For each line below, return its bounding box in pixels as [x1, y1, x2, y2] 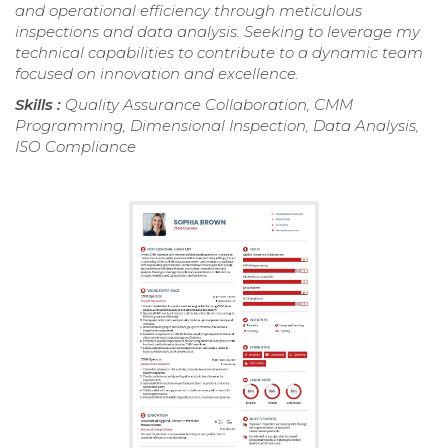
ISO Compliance [15, 136, 136, 156]
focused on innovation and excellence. [15, 63, 299, 83]
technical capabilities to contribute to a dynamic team [15, 42, 423, 62]
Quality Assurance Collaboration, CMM [65, 94, 353, 114]
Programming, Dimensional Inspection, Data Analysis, [15, 115, 419, 135]
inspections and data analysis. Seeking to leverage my [15, 21, 420, 41]
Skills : [15, 94, 65, 114]
